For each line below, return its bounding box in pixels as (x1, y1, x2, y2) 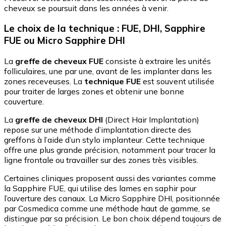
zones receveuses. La (4, 76, 84, 86)
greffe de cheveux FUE (15, 55, 103, 66)
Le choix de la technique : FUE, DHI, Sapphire (4, 22, 205, 35)
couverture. (4, 96, 44, 106)
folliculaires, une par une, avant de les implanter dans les (4, 66, 212, 76)
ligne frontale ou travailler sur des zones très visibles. (4, 154, 198, 165)
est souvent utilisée (141, 76, 214, 86)
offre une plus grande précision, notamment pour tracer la (4, 144, 215, 155)
